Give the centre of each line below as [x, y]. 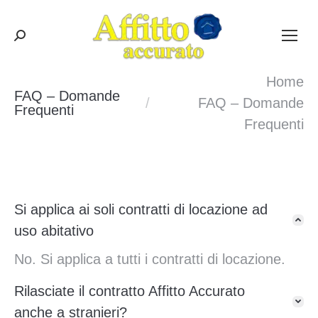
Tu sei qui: [46, 103]
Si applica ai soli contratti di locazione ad [141, 209]
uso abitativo [54, 231]
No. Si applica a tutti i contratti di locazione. [150, 259]
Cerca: [34, 40]
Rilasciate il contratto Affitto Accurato [130, 291]
